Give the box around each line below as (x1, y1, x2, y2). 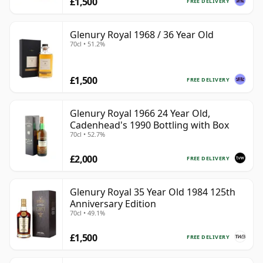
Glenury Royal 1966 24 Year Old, (70, 107, 210, 120)
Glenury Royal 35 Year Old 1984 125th (70, 186, 235, 199)
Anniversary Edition (70, 197, 156, 211)
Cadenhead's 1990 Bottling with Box (70, 119, 229, 132)
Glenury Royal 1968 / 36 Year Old (70, 28, 214, 42)
